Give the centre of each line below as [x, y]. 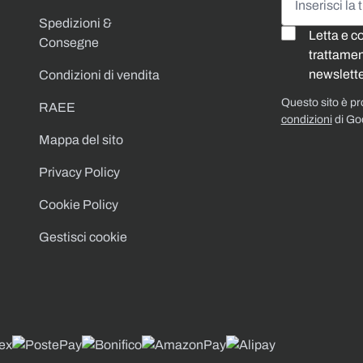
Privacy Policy [79, 172]
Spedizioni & [75, 23]
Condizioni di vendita [99, 75]
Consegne [69, 42]
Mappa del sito [81, 139]
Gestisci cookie [83, 237]
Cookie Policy [79, 204]
